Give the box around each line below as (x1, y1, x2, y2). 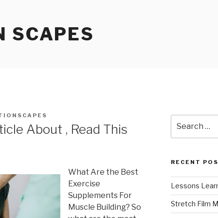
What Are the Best (68, 167, 138, 177)
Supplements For (68, 191, 132, 200)
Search (170, 115, 196, 124)
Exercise (68, 179, 100, 189)
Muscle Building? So (68, 202, 141, 212)
